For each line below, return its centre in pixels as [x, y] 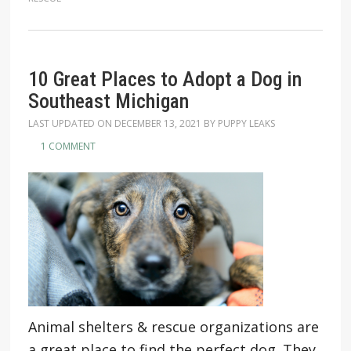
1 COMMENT [68, 146]
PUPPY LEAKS [246, 123]
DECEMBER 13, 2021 [157, 123]
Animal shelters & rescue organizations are [173, 327]
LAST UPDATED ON [71, 123]
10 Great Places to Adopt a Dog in [165, 79]
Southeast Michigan [108, 101]
